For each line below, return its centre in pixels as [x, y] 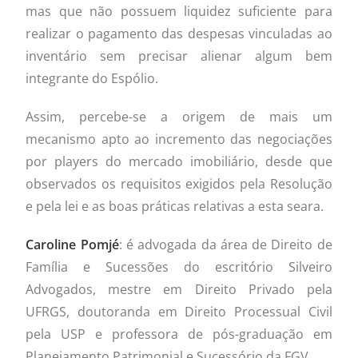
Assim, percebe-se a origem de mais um [179, 116]
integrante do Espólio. [92, 78]
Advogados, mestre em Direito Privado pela [179, 289]
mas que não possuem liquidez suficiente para [179, 11]
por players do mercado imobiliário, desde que [179, 161]
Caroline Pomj [69, 244]
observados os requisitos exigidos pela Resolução [179, 183]
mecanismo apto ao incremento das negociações [179, 139]
